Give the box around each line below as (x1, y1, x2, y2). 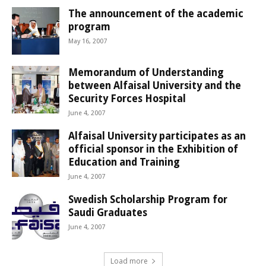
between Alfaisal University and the (68, 80, 241, 92)
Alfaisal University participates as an (68, 130, 246, 142)
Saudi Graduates (68, 207, 147, 219)
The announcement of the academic (68, 8, 243, 20)
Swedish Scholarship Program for (68, 194, 227, 206)
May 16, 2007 (68, 37, 107, 46)
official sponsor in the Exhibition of (68, 143, 238, 156)
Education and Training (68, 156, 180, 169)
